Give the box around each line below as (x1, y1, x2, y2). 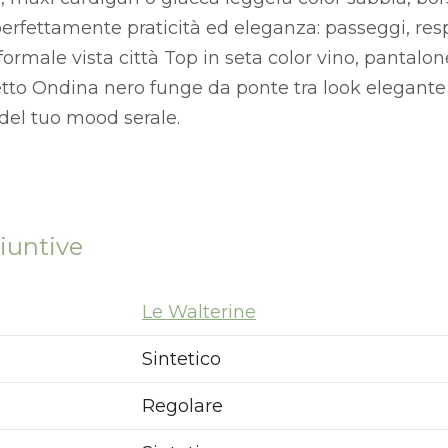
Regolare (142, 395, 223, 418)
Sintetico (142, 348, 221, 371)
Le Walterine (142, 301, 256, 324)
